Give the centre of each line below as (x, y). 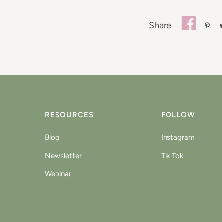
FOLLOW (178, 115)
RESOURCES (69, 115)
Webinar (58, 174)
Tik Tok (172, 156)
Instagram (178, 137)
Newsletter (63, 156)
